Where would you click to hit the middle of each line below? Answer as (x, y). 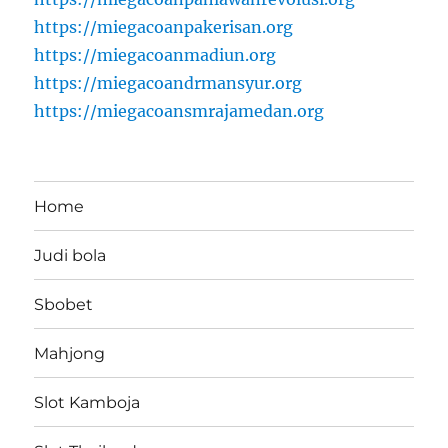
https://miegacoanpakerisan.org (164, 27)
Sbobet (64, 304)
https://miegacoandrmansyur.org (168, 83)
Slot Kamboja (87, 402)
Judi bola (70, 255)
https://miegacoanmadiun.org (155, 55)
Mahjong (70, 353)
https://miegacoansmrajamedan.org (179, 111)
